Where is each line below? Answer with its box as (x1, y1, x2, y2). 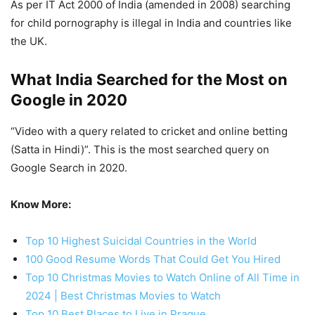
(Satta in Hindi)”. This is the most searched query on (11, 143, 269, 157)
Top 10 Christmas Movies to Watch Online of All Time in (25, 271, 300, 285)
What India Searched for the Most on (11, 70, 288, 89)
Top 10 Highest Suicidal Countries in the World (25, 234, 257, 248)
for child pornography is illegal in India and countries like (11, 16, 292, 30)
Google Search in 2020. (11, 161, 127, 175)
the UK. (11, 34, 47, 49)
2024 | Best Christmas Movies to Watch (25, 289, 221, 303)
